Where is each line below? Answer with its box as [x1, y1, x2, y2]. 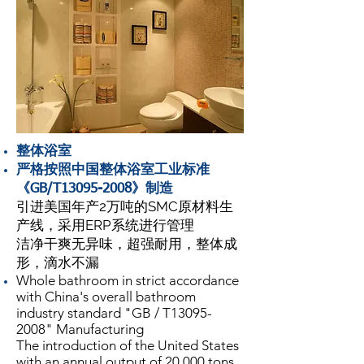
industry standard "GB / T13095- [16, 304, 212, 321]
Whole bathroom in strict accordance [16, 271, 239, 288]
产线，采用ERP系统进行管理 [16, 216, 194, 233]
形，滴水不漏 [16, 253, 99, 271]
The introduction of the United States [16, 336, 239, 353]
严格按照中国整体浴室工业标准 [16, 162, 210, 177]
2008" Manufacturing [16, 320, 144, 337]
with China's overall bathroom [16, 288, 196, 305]
